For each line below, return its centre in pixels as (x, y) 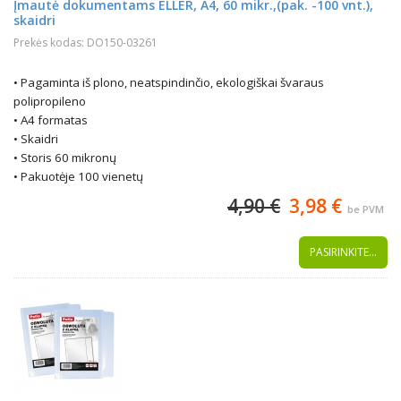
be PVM (366, 209)
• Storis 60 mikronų (65, 158)
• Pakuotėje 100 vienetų (78, 176)
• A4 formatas (51, 120)
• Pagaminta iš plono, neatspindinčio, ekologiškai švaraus (169, 82)
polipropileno (50, 101)
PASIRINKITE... (343, 252)
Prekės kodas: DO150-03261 (85, 43)
